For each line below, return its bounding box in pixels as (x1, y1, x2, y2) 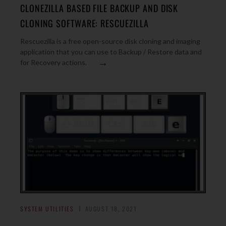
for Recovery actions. (20, 58, 87, 67)
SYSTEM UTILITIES (20, 204, 74, 213)
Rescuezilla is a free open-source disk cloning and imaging (20, 37, 200, 45)
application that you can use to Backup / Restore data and (20, 47, 202, 56)
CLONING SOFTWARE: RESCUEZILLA (20, 17, 149, 30)
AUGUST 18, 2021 (85, 204, 137, 213)
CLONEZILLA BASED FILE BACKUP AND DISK (20, 2, 179, 15)
